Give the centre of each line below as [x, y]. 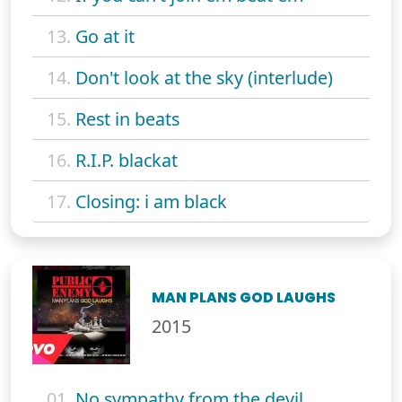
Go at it [105, 37]
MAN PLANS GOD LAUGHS [244, 298]
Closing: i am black [151, 202]
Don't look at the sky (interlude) [204, 78]
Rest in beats [127, 119]
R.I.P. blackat [127, 161]
